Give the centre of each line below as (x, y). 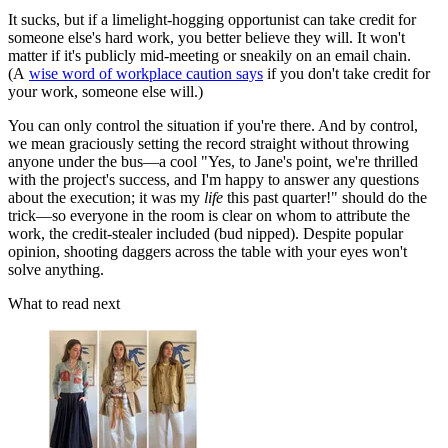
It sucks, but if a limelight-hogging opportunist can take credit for (212, 19)
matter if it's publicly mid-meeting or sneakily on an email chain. (209, 55)
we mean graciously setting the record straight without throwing (208, 143)
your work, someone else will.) (105, 91)
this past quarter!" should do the (327, 197)
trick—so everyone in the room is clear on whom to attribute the (209, 215)
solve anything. (56, 269)
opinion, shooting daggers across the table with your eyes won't (207, 251)
